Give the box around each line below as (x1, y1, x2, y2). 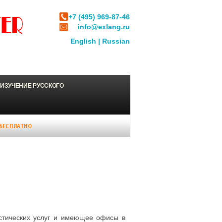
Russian (100, 37, 130, 45)
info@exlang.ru (78, 23, 130, 31)
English (70, 37, 98, 45)
